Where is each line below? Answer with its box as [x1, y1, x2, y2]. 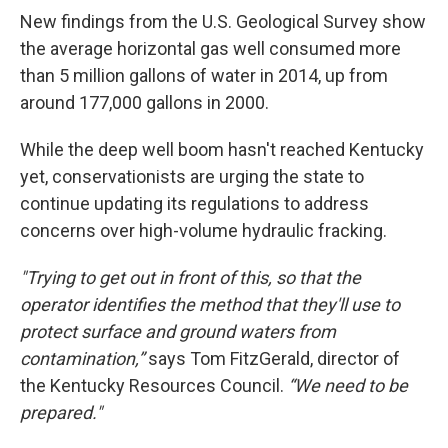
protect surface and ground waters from [20, 321, 336, 343]
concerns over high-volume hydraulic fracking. [20, 220, 387, 242]
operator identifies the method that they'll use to [20, 294, 400, 316]
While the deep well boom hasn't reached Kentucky [20, 139, 424, 161]
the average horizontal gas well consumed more [20, 38, 401, 60]
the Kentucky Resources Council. [20, 375, 288, 397]
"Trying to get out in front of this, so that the [20, 267, 361, 289]
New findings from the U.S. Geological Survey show [20, 11, 426, 33]
